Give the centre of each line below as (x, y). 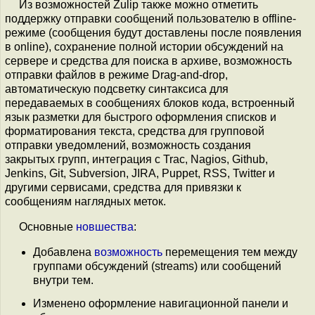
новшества (105, 227)
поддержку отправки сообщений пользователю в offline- (150, 19)
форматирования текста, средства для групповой (135, 131)
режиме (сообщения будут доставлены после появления (153, 33)
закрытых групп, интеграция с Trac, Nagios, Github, (136, 159)
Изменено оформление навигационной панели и (161, 304)
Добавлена (64, 252)
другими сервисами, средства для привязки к (123, 187)
